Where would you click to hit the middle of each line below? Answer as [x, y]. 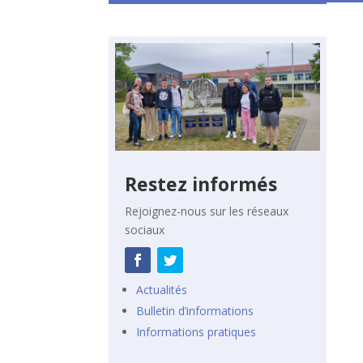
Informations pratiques [196, 331]
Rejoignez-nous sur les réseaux [207, 211]
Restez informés [201, 184]
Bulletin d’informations [195, 310]
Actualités [162, 289]
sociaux [145, 229]
